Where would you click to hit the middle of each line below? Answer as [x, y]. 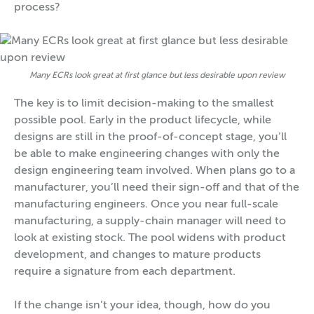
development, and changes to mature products [137, 255]
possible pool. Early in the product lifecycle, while [143, 121]
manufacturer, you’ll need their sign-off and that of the [157, 188]
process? [37, 8]
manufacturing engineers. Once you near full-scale [146, 205]
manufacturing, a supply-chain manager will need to [150, 222]
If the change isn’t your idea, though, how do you [142, 306]
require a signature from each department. [125, 272]
